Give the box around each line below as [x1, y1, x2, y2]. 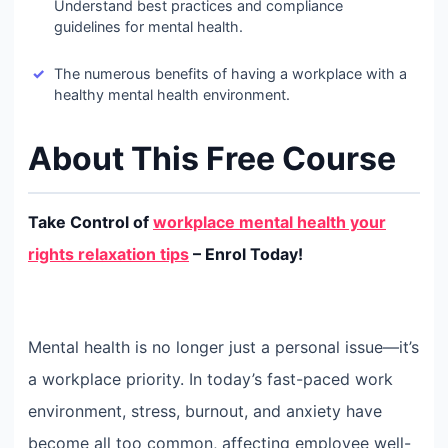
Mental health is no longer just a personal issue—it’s [28, 336, 419, 357]
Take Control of [28, 212, 153, 232]
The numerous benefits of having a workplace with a [54, 65, 407, 82]
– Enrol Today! [189, 244, 303, 264]
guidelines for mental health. [54, 18, 243, 35]
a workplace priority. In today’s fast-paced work [28, 368, 393, 389]
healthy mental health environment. [54, 86, 290, 103]
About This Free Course [28, 139, 396, 178]
